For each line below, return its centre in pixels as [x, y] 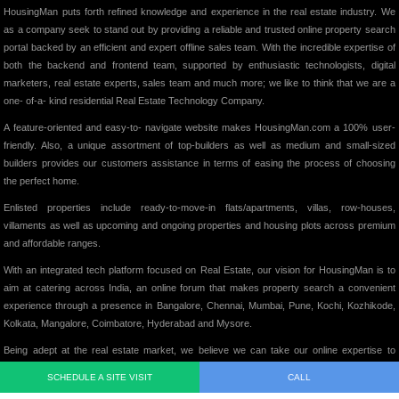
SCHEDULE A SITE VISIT [100, 377]
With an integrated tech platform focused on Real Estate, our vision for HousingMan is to [199, 270]
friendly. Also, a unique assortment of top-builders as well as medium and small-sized [199, 146]
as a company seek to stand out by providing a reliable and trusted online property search [199, 30]
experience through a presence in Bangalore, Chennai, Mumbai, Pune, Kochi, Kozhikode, [199, 306]
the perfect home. [42, 181]
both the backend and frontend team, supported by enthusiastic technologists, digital [199, 65]
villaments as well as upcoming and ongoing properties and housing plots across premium [199, 226]
